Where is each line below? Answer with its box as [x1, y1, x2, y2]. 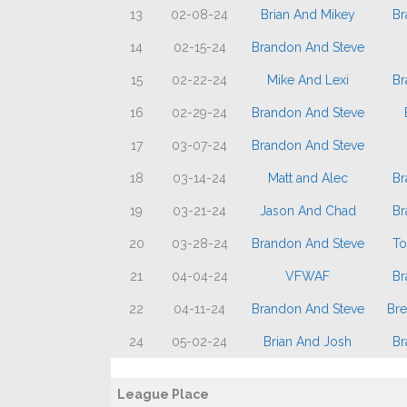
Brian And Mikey [260, 7, 355, 22]
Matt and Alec [267, 171, 348, 185]
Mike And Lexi [266, 73, 349, 87]
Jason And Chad [259, 203, 356, 218]
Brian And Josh [263, 334, 352, 349]
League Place [117, 387, 209, 402]
